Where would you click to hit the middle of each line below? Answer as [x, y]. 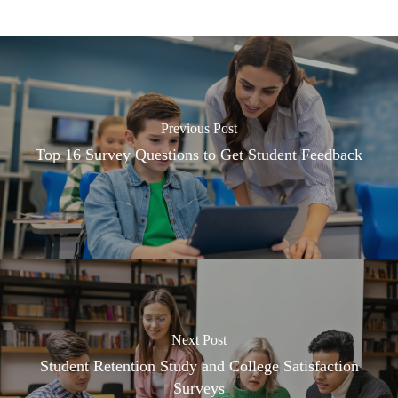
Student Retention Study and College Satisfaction [199, 366]
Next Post [199, 339]
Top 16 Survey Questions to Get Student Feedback [199, 155]
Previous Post [199, 128]
